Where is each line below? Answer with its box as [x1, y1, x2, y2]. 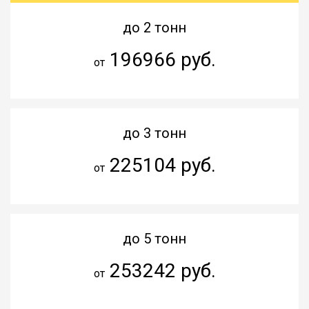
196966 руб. [104, 48, 216, 71]
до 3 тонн [123, 124, 186, 141]
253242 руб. [104, 259, 216, 282]
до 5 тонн [123, 230, 186, 247]
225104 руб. [104, 153, 216, 177]
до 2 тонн [123, 19, 186, 36]
